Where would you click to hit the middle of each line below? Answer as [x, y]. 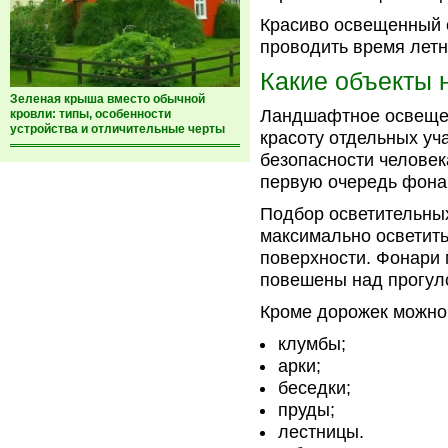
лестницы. [321, 432]
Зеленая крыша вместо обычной [107, 99]
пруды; [306, 410]
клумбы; [312, 344]
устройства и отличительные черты [117, 129]
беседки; [314, 388]
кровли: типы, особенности [90, 114]
